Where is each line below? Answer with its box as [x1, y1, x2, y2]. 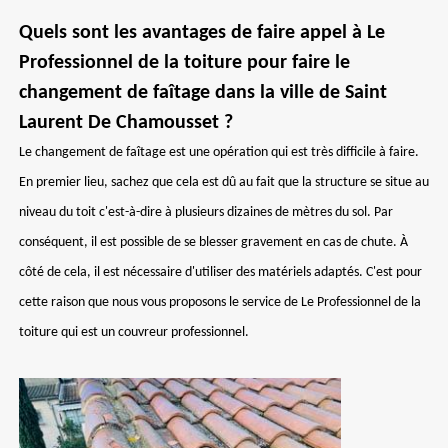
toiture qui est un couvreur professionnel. [19, 325, 249, 340]
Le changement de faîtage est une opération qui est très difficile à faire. [19, 145, 419, 160]
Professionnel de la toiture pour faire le [19, 53, 350, 73]
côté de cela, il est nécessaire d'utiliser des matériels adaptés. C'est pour [19, 265, 422, 280]
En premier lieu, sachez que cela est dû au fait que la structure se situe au [19, 175, 429, 190]
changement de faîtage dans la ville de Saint [19, 83, 387, 103]
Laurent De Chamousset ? [19, 113, 233, 133]
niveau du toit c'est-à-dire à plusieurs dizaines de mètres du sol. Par [19, 205, 393, 220]
